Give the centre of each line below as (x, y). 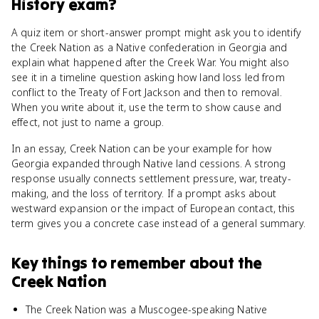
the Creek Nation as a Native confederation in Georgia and (150, 47)
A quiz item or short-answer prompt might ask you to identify (156, 32)
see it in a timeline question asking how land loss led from (148, 77)
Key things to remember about (125, 263)
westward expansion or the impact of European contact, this (153, 208)
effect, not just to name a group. (88, 122)
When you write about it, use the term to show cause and (147, 107)
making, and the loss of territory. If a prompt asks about (144, 193)
